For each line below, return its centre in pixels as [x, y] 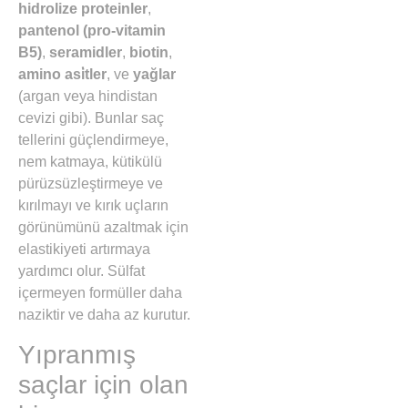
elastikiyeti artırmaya [84, 250]
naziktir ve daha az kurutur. [104, 315]
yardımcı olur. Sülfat [82, 271]
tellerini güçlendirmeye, [93, 140]
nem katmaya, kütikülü [90, 162]
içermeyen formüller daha [100, 293]
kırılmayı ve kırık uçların [93, 206]
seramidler [86, 53]
